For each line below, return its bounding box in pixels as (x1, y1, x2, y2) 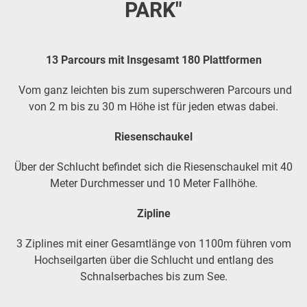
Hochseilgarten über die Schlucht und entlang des (34, 254, 273, 267)
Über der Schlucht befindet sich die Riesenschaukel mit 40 (14, 160, 293, 174)
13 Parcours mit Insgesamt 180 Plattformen (45, 53, 262, 67)
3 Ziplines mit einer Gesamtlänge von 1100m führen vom (16, 237, 291, 251)
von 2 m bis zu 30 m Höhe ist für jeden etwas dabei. (29, 100, 278, 114)
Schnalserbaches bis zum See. (79, 270, 228, 284)
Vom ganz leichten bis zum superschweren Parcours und (15, 84, 292, 97)
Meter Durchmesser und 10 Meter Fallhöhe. (49, 177, 258, 191)
